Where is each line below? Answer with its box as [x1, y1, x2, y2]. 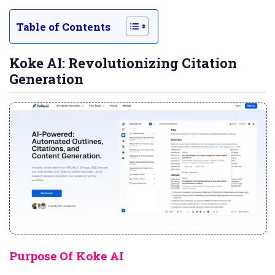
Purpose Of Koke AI [9, 248, 124, 264]
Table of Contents [16, 19, 110, 34]
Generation [9, 70, 83, 88]
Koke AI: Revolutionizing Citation [9, 54, 237, 72]
